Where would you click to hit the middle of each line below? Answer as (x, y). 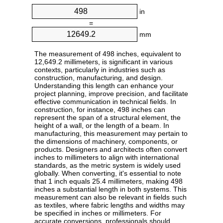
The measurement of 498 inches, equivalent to (108, 54)
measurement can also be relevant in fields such (111, 197)
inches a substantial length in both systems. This (111, 189)
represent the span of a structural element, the (108, 118)
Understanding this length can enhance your (104, 86)
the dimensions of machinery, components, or (106, 142)
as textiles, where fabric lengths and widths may (110, 205)
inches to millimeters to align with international (107, 158)
